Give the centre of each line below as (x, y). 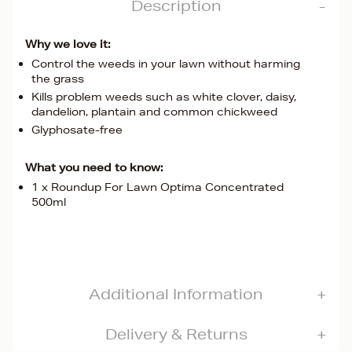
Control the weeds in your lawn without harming (166, 64)
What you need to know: (94, 167)
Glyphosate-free (77, 130)
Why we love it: (68, 44)
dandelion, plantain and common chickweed (154, 112)
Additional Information (176, 294)
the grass (58, 79)
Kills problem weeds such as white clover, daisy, (164, 97)
